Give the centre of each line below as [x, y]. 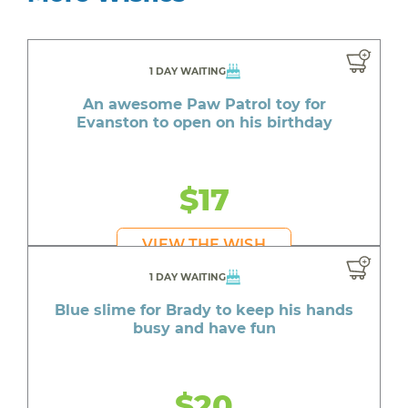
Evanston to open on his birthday [204, 122]
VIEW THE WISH [204, 244]
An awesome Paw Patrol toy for [204, 104]
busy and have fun [204, 329]
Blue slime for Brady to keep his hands [204, 311]
